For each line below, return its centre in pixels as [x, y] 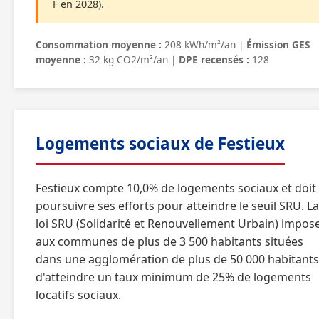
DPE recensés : [214, 59]
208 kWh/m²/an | [204, 45]
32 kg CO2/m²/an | [132, 59]
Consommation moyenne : [99, 45]
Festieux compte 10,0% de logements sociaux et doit [176, 188]
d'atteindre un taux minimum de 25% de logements [173, 277]
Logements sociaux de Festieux [160, 143]
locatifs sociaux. [78, 295]
